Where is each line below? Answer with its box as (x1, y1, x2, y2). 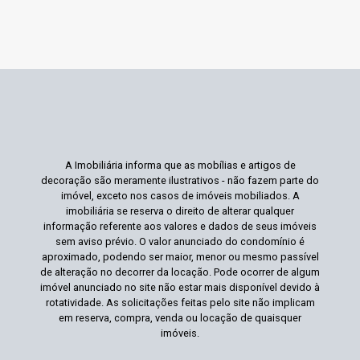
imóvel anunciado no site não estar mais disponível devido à (40, 281, 320, 294)
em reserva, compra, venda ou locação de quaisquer (59, 312, 301, 325)
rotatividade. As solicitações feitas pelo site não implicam (45, 297, 315, 309)
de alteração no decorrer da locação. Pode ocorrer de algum (40, 266, 320, 279)
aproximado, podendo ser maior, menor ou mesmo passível (41, 251, 319, 264)
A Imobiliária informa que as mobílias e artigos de (64, 159, 296, 172)
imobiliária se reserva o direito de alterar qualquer (66, 205, 294, 218)
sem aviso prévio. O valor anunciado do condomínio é (55, 235, 305, 248)
